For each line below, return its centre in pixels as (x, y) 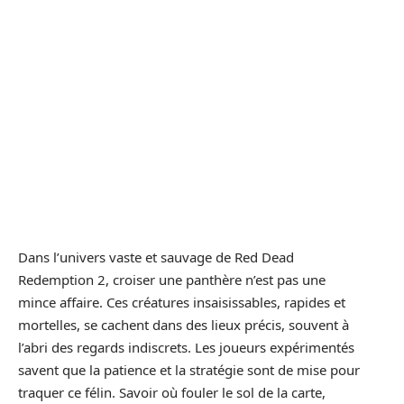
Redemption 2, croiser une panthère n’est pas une (172, 279)
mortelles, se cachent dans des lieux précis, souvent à (184, 324)
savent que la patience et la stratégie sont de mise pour (189, 369)
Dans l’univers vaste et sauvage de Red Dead (156, 257)
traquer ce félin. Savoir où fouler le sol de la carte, (172, 392)
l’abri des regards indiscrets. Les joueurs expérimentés (186, 347)
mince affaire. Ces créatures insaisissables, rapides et (182, 302)
